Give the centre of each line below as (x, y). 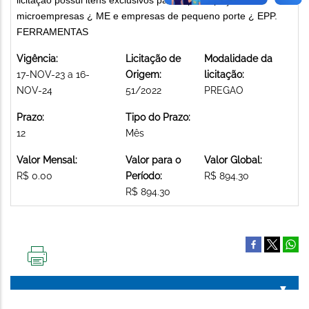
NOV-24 (34, 90)
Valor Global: (233, 160)
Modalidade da (238, 58)
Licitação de (153, 58)
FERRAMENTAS (52, 31)
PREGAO (224, 90)
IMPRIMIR (58, 271)
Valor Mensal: (47, 160)
